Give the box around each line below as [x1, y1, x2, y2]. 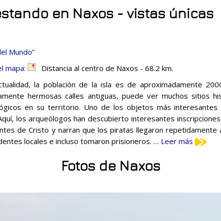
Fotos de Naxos [61, 157, 160, 174]
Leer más [161, 136, 195, 146]
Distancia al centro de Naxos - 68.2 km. [36, 63, 173, 73]
